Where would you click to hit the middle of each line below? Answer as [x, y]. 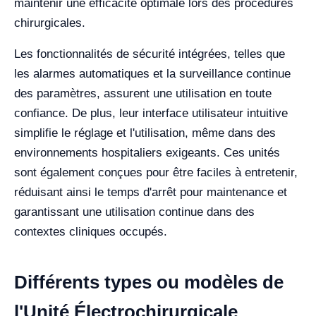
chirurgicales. [50, 23]
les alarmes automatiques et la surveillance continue [152, 74]
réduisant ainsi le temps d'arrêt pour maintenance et [151, 192]
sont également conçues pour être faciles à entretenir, [156, 172]
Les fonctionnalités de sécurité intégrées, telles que [150, 54]
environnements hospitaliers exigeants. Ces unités [147, 153]
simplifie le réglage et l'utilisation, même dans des [145, 133]
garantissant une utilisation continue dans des [134, 212]
